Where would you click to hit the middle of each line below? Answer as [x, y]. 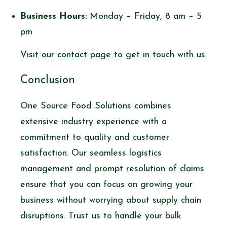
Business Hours [53, 16]
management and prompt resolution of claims [112, 169]
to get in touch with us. [159, 55]
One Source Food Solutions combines [96, 106]
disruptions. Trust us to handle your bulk [101, 216]
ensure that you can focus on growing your [106, 184]
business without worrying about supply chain [111, 200]
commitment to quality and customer [95, 137]
